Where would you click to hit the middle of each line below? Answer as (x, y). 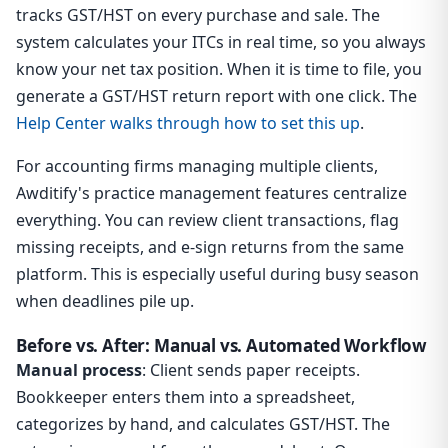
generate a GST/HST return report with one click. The (216, 96)
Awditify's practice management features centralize (211, 193)
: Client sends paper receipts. (251, 370)
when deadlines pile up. (105, 301)
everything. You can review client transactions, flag (207, 220)
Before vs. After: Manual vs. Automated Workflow (222, 346)
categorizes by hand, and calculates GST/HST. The (203, 424)
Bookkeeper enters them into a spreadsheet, (185, 397)
